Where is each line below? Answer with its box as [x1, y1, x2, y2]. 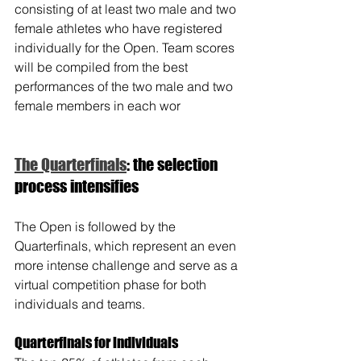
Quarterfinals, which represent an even [15, 238, 239, 255]
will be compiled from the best [15, 59, 191, 76]
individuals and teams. [15, 296, 145, 313]
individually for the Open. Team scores [15, 39, 238, 56]
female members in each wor [15, 98, 180, 114]
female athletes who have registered [15, 20, 226, 37]
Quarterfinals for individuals [15, 334, 178, 352]
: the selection [127, 155, 221, 175]
